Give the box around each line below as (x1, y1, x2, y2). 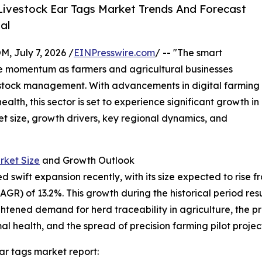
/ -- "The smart (155, 47, 222, 59)
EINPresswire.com (74, 47, 155, 59)
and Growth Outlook (40, 154, 135, 167)
